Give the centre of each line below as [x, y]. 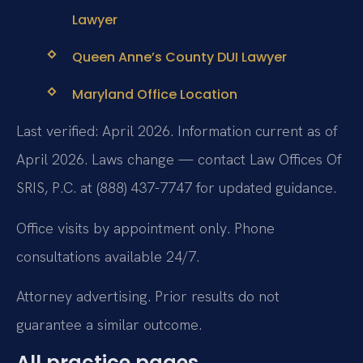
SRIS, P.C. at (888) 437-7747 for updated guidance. [176, 188]
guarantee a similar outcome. [109, 324]
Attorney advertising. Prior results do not [148, 296]
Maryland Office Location [154, 94]
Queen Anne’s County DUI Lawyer [179, 57]
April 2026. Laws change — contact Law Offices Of [179, 160]
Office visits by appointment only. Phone [145, 228]
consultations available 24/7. [108, 256]
